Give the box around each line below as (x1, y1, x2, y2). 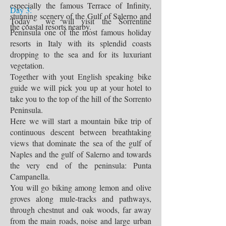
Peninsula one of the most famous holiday (10, 27, 151, 37)
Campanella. (10, 171, 50, 182)
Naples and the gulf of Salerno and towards (10, 149, 151, 159)
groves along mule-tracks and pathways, (10, 193, 151, 204)
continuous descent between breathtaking (10, 127, 151, 137)
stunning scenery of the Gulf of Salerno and (10, 11, 151, 21)
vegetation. (10, 60, 44, 71)
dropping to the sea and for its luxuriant (10, 49, 151, 60)
